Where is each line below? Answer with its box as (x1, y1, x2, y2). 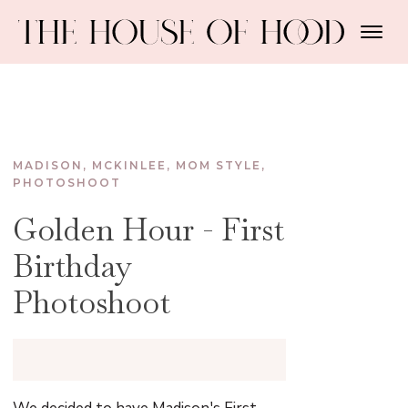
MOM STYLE (176, 158, 262, 172)
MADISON (13, 158, 84, 172)
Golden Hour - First (13, 209, 285, 250)
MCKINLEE (92, 158, 168, 172)
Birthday (13, 246, 133, 286)
